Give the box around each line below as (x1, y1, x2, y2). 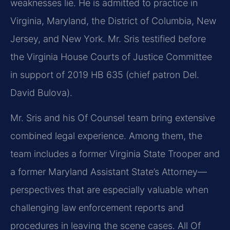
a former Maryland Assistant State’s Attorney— (10, 166, 207, 178)
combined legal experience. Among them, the (10, 130, 202, 142)
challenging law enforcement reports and (10, 202, 184, 214)
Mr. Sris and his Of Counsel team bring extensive (10, 112, 215, 124)
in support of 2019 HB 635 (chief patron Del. (10, 69, 199, 80)
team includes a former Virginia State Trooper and (10, 148, 220, 160)
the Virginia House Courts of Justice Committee (10, 51, 212, 62)
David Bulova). (10, 87, 72, 98)
